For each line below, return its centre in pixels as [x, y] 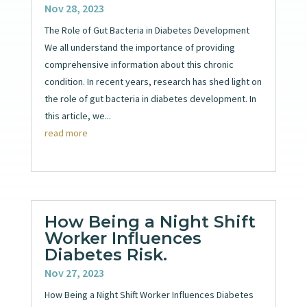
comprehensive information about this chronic [139, 64]
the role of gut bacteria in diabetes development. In [150, 98]
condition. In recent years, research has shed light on [153, 81]
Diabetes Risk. [106, 255]
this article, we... [77, 115]
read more [66, 133]
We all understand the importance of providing [139, 47]
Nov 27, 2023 [74, 273]
